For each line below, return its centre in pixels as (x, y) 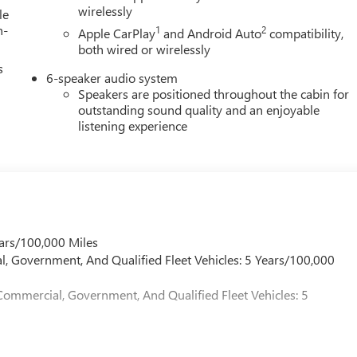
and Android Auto (211, 33)
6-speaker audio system (112, 77)
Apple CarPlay (117, 33)
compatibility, (305, 33)
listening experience (133, 125)
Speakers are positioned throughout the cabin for (214, 93)
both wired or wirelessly (145, 49)
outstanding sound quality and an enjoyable (199, 109)
